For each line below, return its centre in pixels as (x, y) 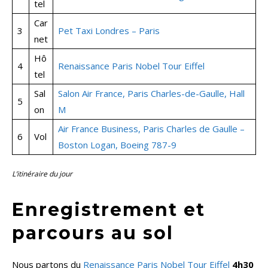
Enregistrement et (109, 210)
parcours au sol (93, 233)
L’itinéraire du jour (42, 174)
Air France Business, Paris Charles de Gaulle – (151, 129)
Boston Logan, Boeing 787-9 (117, 145)
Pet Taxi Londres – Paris (109, 31)
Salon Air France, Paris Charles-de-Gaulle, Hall (151, 94)
